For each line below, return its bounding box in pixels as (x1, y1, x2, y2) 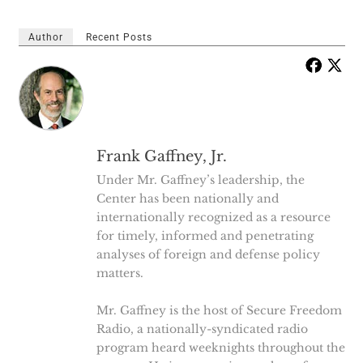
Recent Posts (85, 32, 152, 43)
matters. (96, 266, 143, 280)
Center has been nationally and (96, 191, 279, 206)
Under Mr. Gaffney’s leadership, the (96, 173, 305, 187)
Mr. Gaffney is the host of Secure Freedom (96, 303, 342, 318)
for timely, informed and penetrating (96, 228, 314, 243)
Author (28, 32, 63, 43)
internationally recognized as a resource (96, 210, 331, 224)
